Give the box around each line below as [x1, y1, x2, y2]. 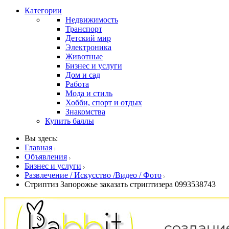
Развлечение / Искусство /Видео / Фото [25, 170, 162, 179]
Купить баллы [45, 116, 94, 125]
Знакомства [65, 107, 105, 116]
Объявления [25, 152, 67, 161]
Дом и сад [65, 70, 100, 79]
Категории [25, 6, 62, 15]
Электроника [65, 42, 111, 52]
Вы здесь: [25, 133, 62, 143]
